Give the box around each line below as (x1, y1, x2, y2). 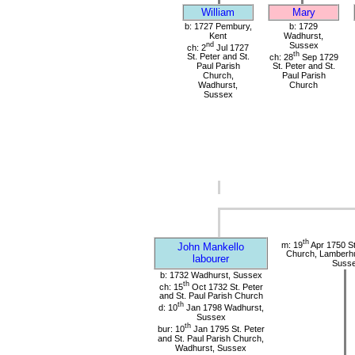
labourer (193, 252, 229, 265)
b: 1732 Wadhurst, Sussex (159, 269, 262, 280)
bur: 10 (157, 323, 185, 334)
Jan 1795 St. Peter (190, 323, 265, 334)
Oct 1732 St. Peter (189, 281, 263, 292)
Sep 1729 (299, 52, 338, 62)
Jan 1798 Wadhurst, (183, 303, 264, 313)
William (201, 6, 235, 18)
